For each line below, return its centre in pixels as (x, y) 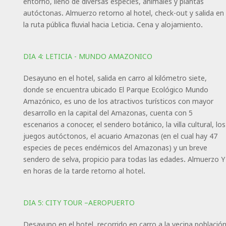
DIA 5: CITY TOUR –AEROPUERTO (79, 202)
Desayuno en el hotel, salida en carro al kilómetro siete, (115, 78)
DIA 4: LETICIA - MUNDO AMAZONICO (88, 56)
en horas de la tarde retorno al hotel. (85, 171)
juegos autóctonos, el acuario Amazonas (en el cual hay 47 (120, 136)
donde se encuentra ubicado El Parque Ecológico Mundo (116, 89)
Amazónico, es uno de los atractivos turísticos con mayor (118, 101)
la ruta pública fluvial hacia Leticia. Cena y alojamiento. (113, 24)
